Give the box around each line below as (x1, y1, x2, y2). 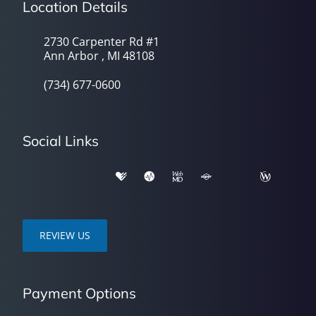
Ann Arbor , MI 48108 (44, 48, 154, 63)
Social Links (23, 132, 99, 150)
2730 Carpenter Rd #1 (44, 34, 159, 49)
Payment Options (23, 284, 136, 302)
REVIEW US (39, 229, 90, 242)
